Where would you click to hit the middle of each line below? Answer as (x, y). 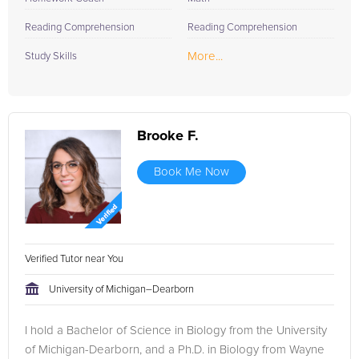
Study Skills (51, 56)
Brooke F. (168, 136)
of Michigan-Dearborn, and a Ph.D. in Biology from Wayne (175, 350)
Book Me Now (192, 172)
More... (205, 56)
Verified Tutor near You (75, 259)
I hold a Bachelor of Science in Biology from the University (176, 331)
